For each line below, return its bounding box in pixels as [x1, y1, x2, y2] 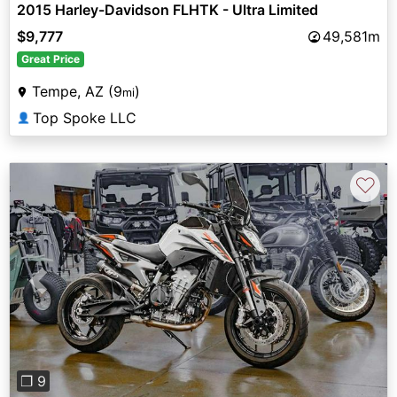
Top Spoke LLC [33, 109, 136, 128]
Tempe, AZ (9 [32, 82, 122, 101]
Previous [37, 282, 96, 300]
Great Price [20, 52, 80, 66]
